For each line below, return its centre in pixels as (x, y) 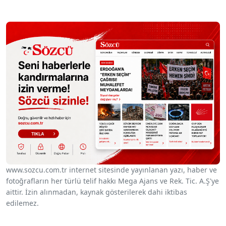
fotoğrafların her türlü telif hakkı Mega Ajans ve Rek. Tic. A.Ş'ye (112, 181)
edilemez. (22, 203)
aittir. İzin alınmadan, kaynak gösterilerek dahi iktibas (97, 192)
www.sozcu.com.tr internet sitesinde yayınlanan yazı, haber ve (111, 169)
